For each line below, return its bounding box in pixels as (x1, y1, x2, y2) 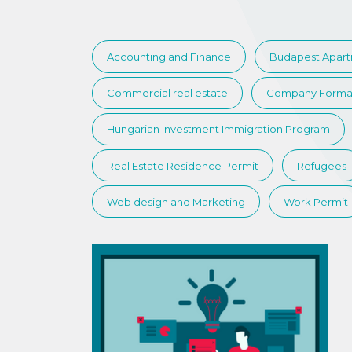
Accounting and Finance (107, 50, 231, 64)
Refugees (296, 159, 346, 172)
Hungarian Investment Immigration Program (107, 123, 330, 136)
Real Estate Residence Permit (107, 159, 258, 172)
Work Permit (283, 195, 348, 208)
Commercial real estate (107, 86, 228, 100)
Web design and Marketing (107, 195, 245, 208)
